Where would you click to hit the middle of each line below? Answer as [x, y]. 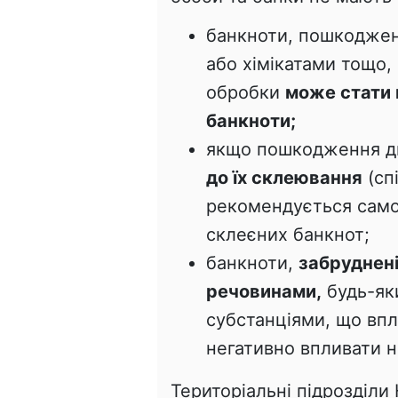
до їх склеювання [284, 177]
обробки [246, 92]
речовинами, [264, 291]
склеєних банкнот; [288, 234]
